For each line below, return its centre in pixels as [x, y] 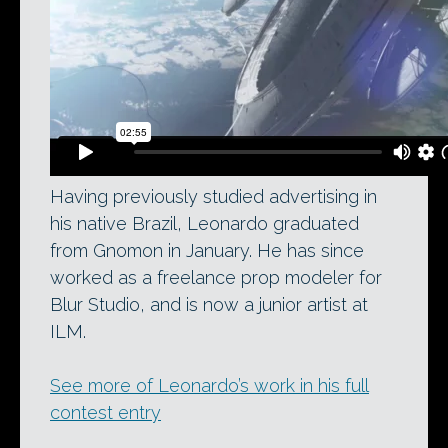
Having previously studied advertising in [213, 196]
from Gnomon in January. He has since [207, 250]
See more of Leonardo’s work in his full [209, 385]
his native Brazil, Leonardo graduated [204, 223]
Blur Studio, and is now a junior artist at [209, 304]
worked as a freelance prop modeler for [216, 277]
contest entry [105, 412]
